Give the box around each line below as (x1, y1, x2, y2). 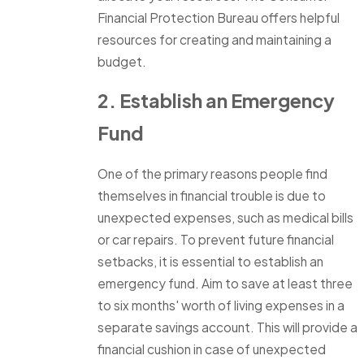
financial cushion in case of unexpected (97, 340, 326, 357)
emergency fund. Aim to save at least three (97, 275, 353, 291)
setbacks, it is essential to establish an (97, 253, 323, 269)
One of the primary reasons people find (97, 165, 327, 181)
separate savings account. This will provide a (97, 318, 357, 335)
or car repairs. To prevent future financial (97, 231, 334, 247)
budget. (97, 53, 146, 69)
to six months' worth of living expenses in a (97, 297, 344, 313)
